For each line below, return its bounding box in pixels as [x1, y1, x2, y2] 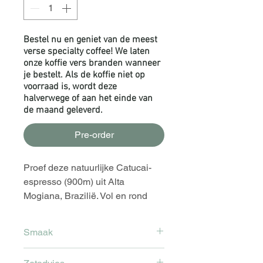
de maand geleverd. [23, 104, 103, 117]
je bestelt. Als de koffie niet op [23, 69, 145, 82]
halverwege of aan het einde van [23, 93, 153, 105]
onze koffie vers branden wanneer [23, 58, 160, 70]
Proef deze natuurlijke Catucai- [23, 162, 151, 174]
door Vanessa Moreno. [23, 232, 116, 244]
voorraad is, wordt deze [23, 81, 117, 93]
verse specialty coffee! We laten [23, 46, 150, 58]
